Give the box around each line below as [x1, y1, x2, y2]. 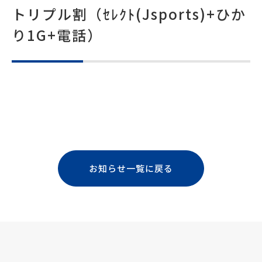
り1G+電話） [12, 24, 102, 45]
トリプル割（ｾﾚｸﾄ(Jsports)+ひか [12, 3, 246, 24]
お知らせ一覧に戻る [89, 161, 173, 174]
